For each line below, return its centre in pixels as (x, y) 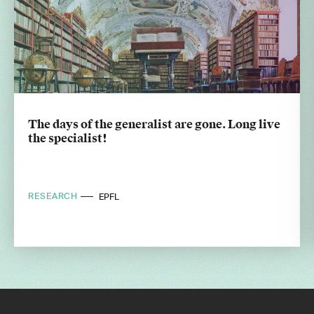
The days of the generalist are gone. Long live (154, 124)
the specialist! (68, 138)
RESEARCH (55, 197)
